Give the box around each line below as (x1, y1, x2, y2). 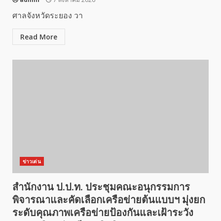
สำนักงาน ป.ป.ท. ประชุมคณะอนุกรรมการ (12, 181, 190, 193)
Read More (20, 32, 57, 41)
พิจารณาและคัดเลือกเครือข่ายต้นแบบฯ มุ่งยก (12, 194, 205, 206)
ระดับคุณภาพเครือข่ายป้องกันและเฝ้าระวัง (12, 207, 193, 219)
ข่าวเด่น (23, 158, 41, 165)
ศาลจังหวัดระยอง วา (12, 10, 83, 21)
